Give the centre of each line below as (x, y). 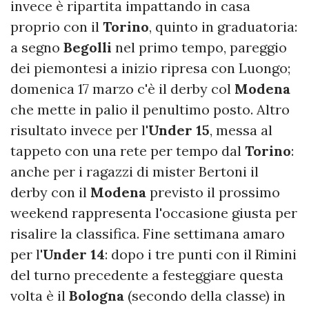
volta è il (40, 296)
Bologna (97, 296)
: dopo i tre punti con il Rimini (201, 255)
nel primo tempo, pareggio (199, 48)
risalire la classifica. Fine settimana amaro (148, 234)
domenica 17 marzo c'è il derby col (122, 89)
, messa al (241, 130)
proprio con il (57, 27)
